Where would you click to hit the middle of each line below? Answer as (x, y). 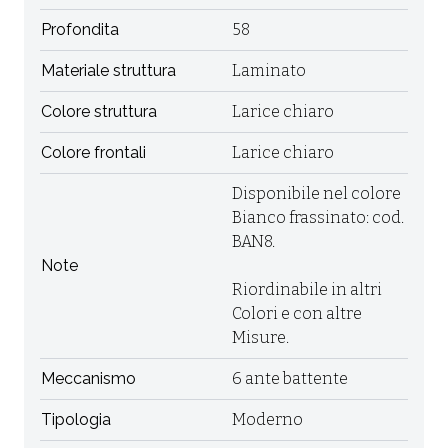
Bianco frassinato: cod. (318, 217)
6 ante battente (290, 378)
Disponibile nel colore (316, 193)
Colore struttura (99, 111)
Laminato (269, 70)
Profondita (80, 29)
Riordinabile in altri (307, 289)
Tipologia (76, 419)
